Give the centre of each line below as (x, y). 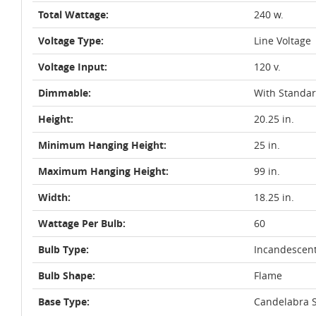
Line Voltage (282, 41)
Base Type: (64, 302)
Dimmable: (65, 93)
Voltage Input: (73, 67)
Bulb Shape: (67, 275)
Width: (54, 197)
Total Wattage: (73, 14)
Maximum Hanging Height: (103, 171)
